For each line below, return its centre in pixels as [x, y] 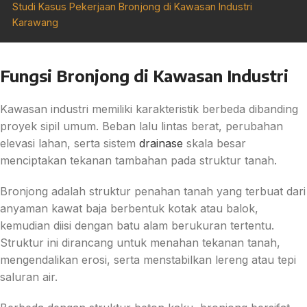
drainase [161, 144]
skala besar [214, 144]
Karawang [35, 23]
